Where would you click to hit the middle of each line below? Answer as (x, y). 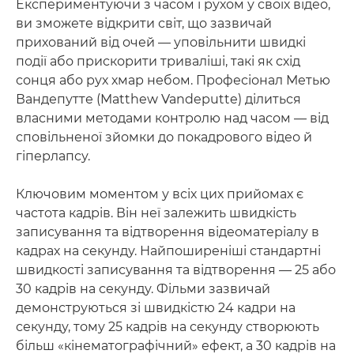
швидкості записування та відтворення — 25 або (176, 270)
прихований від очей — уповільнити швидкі (161, 42)
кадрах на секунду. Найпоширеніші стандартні (168, 251)
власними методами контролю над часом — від (172, 118)
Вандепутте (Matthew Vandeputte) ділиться (158, 99)
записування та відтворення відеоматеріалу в (168, 232)
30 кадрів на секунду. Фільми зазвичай (143, 289)
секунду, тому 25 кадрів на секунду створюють (168, 327)
